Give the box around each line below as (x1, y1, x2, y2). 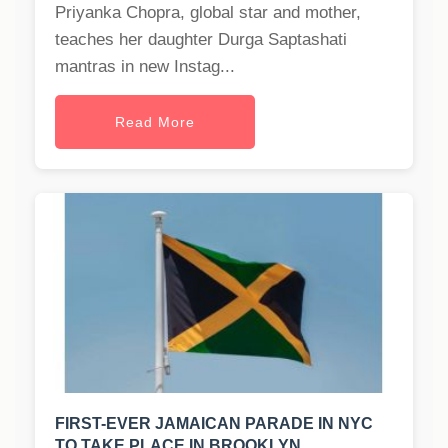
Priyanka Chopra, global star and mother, (55, 3, 361, 23)
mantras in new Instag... (55, 57, 235, 77)
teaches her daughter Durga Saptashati (55, 30, 347, 50)
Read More (115, 114, 195, 131)
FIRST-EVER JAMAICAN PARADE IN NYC (55, 415, 373, 433)
